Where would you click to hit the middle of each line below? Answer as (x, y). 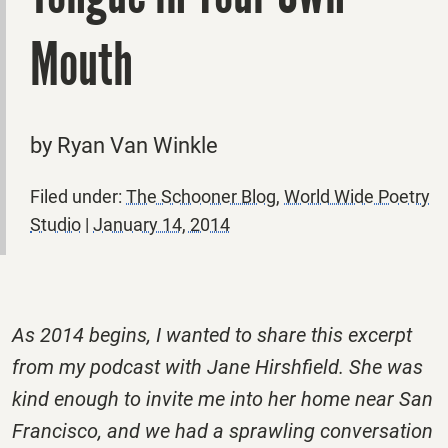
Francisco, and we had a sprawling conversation (222, 430)
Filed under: (78, 196)
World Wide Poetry (357, 196)
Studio (55, 224)
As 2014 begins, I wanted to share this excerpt (212, 334)
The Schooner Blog (201, 196)
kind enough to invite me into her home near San (222, 398)
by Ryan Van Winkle (124, 145)
